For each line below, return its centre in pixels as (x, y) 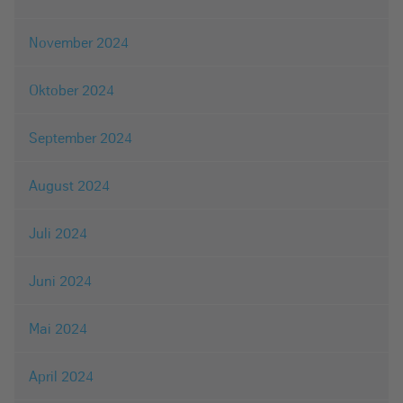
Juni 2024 (60, 280)
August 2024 (69, 185)
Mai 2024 (58, 328)
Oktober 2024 (72, 90)
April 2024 (61, 376)
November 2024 (79, 42)
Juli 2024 (58, 233)
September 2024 (81, 137)
